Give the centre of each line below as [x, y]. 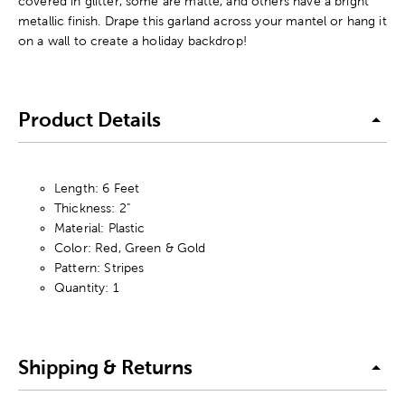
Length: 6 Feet [97, 188]
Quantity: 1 [87, 287]
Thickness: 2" [92, 207]
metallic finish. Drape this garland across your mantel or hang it [202, 20]
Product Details [89, 120]
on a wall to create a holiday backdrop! [132, 40]
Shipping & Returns [105, 368]
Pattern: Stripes [99, 267]
